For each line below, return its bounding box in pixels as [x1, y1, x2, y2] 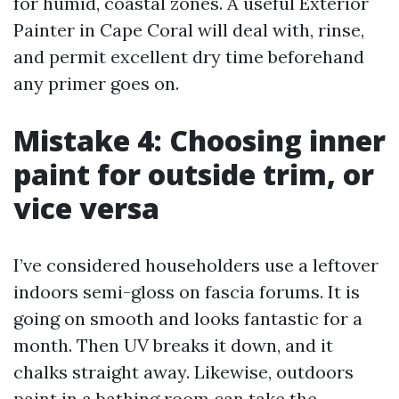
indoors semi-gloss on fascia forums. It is [13, 281, 360, 303]
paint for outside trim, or [13, 155, 374, 193]
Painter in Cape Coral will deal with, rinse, [13, 19, 364, 41]
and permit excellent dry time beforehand [13, 45, 364, 68]
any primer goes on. [13, 72, 179, 94]
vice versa [13, 189, 159, 227]
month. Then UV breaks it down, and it [13, 334, 333, 356]
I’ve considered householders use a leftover [13, 254, 379, 276]
